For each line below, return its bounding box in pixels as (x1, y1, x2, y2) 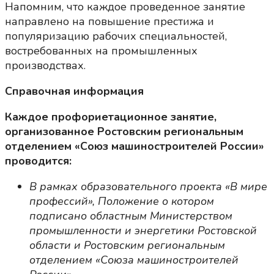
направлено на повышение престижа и (5, 14, 217, 29)
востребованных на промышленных (5, 43, 198, 59)
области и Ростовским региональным (29, 238, 225, 253)
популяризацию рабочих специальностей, (5, 29, 227, 44)
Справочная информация (5, 84, 144, 99)
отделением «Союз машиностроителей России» (5, 139, 264, 154)
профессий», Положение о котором (29, 194, 214, 209)
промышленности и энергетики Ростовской (29, 223, 257, 239)
